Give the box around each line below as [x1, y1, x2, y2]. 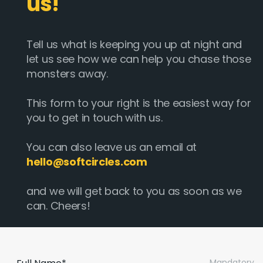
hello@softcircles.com [26, 154, 147, 169]
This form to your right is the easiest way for [26, 95, 251, 110]
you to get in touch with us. [26, 110, 163, 125]
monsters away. [26, 66, 108, 81]
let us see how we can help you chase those [26, 51, 251, 66]
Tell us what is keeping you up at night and [26, 36, 242, 52]
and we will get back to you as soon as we [26, 183, 242, 198]
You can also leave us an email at [26, 139, 197, 154]
